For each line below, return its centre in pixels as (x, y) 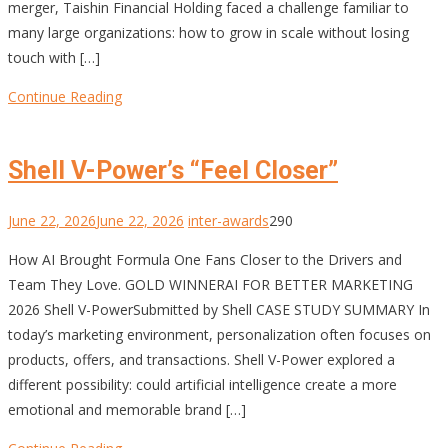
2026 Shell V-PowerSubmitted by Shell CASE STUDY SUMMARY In (219, 309)
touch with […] (54, 58)
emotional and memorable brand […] (127, 409)
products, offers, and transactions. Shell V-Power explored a (201, 359)
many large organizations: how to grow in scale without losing (208, 33)
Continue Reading (65, 97)
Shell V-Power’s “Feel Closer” (173, 170)
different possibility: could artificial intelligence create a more (202, 384)
